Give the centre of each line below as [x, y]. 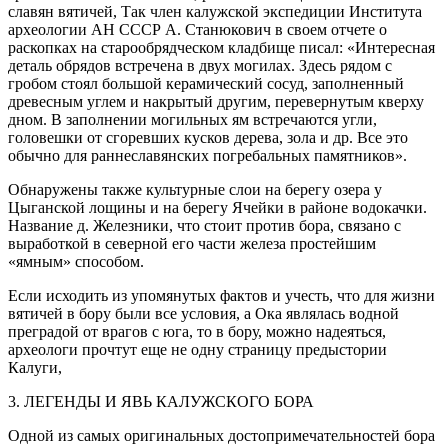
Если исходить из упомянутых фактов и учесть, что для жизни [221, 295]
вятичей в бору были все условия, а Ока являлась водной [203, 313]
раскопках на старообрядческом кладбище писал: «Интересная [221, 47]
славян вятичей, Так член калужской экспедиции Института [215, 11]
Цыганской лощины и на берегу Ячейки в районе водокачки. [217, 207]
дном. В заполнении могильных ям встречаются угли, [192, 119]
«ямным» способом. [76, 261]
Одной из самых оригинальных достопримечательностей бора [221, 435]
